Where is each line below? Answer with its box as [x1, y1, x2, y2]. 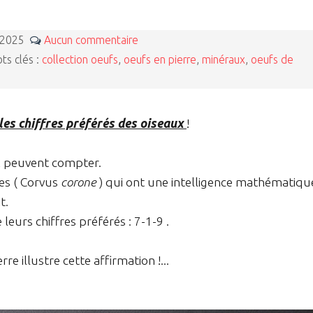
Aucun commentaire [44, 34, 138, 47]
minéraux [202, 53, 245, 66]
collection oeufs [42, 53, 118, 66]
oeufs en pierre [124, 53, 196, 66]
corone [61, 175, 96, 189]
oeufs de [251, 53, 293, 66]
